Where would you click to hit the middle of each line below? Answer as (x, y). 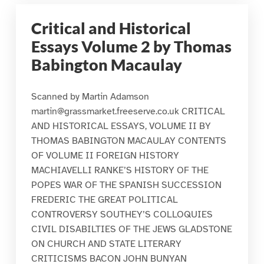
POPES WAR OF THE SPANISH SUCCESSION (126, 185)
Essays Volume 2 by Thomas (131, 47)
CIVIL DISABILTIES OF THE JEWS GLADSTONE (131, 230)
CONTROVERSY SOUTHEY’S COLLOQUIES (122, 215)
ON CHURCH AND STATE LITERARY (106, 244)
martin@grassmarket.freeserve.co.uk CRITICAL (128, 112)
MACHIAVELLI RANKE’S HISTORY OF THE (120, 171)
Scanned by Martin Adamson (90, 97)
